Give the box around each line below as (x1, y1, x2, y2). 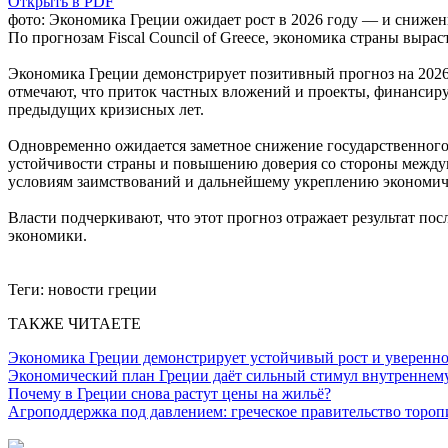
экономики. (8, 226, 87, 244)
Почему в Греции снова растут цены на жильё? (8, 384, 331, 402)
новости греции (48, 280, 157, 298)
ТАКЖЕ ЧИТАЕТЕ (8, 314, 141, 332)
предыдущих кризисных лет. (8, 100, 204, 118)
